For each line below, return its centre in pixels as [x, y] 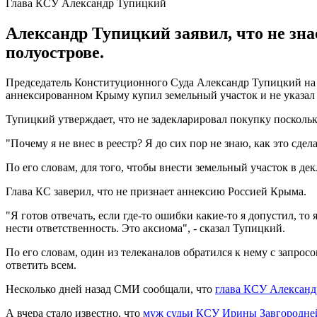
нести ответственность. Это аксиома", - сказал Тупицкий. [145, 228]
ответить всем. [41, 265]
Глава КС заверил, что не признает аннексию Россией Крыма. [156, 191]
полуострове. [55, 52]
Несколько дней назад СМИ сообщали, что [110, 289]
